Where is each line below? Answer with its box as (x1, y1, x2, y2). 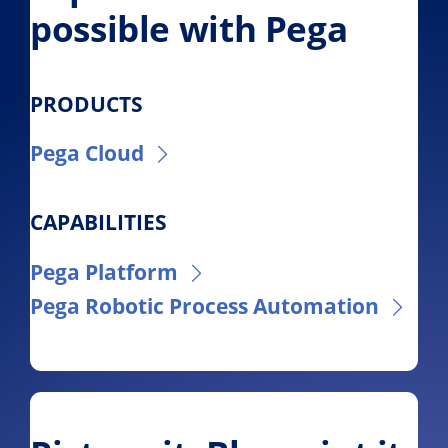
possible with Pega (30, 4, 348, 53)
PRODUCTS (30, 89, 143, 118)
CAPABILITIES (30, 208, 167, 237)
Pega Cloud (30, 138, 144, 167)
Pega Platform (30, 257, 178, 286)
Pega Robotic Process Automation (30, 291, 379, 320)
